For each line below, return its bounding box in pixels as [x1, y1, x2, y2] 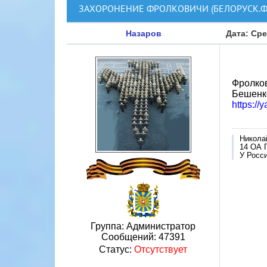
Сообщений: [101, 232, 159, 242]
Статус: [99, 244, 134, 254]
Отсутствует [134, 244, 187, 254]
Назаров [125, 29, 162, 38]
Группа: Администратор [91, 221, 195, 231]
